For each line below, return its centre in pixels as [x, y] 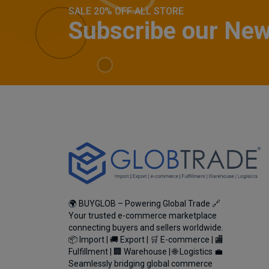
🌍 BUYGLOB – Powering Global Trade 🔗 [144, 204]
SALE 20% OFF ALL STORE [126, 11]
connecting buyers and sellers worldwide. [146, 228]
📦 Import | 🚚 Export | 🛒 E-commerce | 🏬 [146, 240]
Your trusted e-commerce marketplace [143, 216]
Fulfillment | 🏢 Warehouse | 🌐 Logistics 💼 [146, 252]
